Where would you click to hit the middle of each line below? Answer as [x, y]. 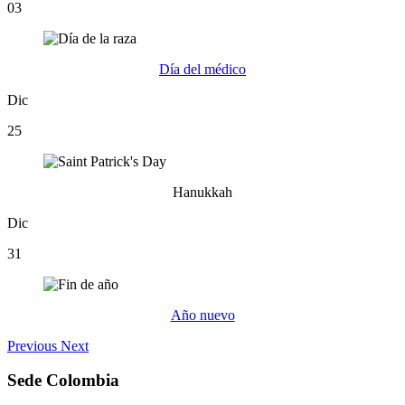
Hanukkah [202, 192]
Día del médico [202, 69]
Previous [32, 345]
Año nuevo [202, 315]
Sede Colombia [63, 381]
